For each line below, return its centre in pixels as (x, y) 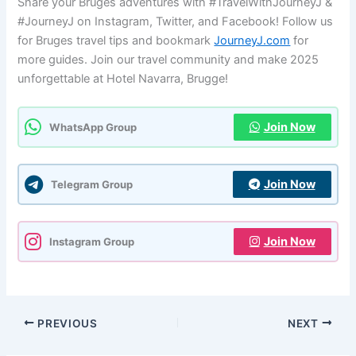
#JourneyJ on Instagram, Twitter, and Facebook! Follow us (176, 22)
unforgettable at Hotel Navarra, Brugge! (123, 79)
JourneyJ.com (252, 41)
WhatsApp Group (93, 127)
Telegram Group (92, 184)
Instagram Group (92, 241)
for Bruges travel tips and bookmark (116, 41)
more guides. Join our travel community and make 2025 (168, 60)
